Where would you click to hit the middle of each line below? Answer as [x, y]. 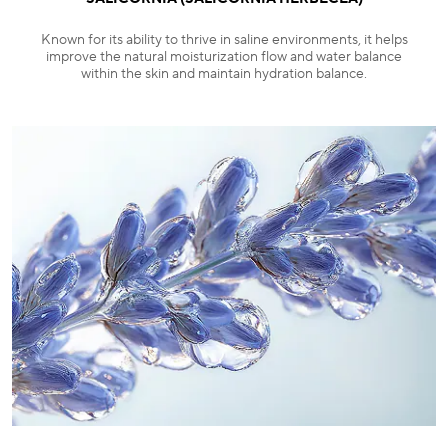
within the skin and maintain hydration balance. [224, 74]
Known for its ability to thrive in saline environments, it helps [224, 40]
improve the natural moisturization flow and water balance [224, 57]
